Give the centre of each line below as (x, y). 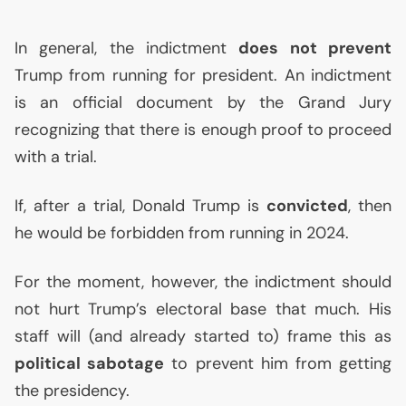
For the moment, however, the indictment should (203, 282)
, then (370, 206)
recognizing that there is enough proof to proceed (203, 130)
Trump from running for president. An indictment (203, 75)
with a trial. (56, 157)
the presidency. (72, 391)
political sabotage (90, 363)
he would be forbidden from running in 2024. (182, 233)
